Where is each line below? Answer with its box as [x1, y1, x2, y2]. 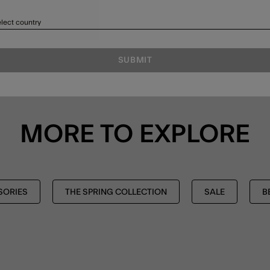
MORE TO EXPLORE [20, 122, 250, 148]
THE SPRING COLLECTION [65, 188, 167, 197]
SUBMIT [118, 55, 152, 64]
